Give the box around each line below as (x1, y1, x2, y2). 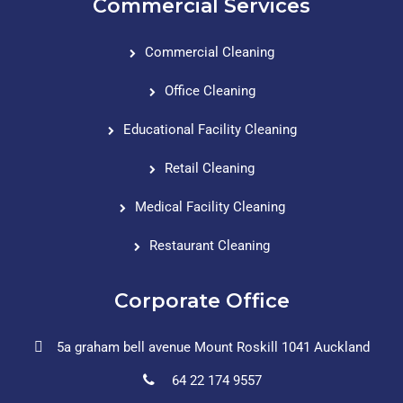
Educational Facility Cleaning (122, 121, 297, 138)
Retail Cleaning (165, 159, 255, 176)
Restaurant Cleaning (149, 237, 270, 254)
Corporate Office (113, 288, 290, 313)
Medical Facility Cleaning (134, 198, 285, 215)
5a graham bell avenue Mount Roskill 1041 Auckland (57, 338, 370, 355)
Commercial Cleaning (145, 43, 274, 60)
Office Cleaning (164, 82, 255, 99)
